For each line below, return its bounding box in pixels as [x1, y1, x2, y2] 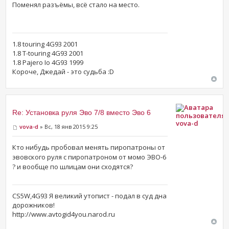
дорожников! [12, 200, 55, 210]
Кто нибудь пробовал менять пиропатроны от [12, 142, 166, 152]
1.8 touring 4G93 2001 [12, 39, 78, 49]
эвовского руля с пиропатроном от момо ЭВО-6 [12, 152, 167, 162]
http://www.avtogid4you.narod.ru [12, 209, 116, 219]
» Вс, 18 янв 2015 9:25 [38, 123, 98, 131]
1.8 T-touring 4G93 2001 [12, 49, 84, 58]
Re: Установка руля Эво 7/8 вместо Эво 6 [12, 108, 151, 117]
